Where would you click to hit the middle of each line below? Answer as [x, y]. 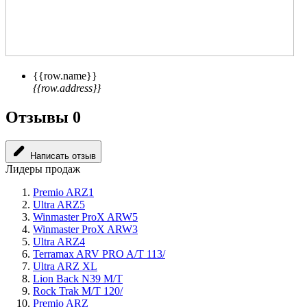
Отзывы [39, 118]
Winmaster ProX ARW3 [85, 229]
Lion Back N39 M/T [78, 278]
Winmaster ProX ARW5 [85, 217]
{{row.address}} [67, 88]
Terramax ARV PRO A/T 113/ [99, 254]
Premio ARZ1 [63, 192]
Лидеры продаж [43, 169]
